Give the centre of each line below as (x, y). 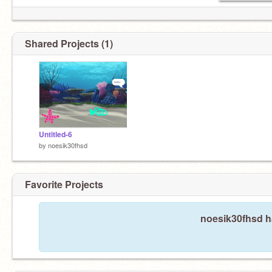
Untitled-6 (56, 134)
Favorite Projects (64, 184)
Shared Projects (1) (69, 43)
